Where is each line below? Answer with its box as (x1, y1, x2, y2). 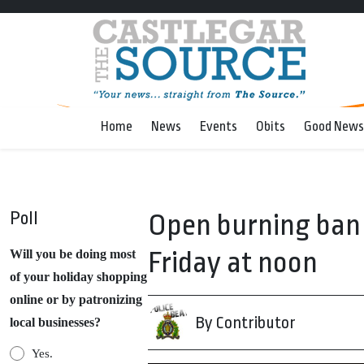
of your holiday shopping (10, 270, 147, 284)
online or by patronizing (10, 292, 142, 306)
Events (200, 119, 237, 134)
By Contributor (195, 313, 296, 332)
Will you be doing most (10, 247, 136, 261)
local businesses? (10, 315, 101, 329)
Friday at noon (148, 246, 318, 279)
